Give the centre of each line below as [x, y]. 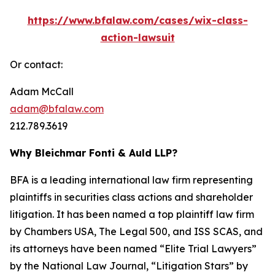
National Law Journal [94, 266]
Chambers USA [59, 231]
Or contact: [36, 64]
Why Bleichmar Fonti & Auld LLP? [94, 153]
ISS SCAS [216, 231]
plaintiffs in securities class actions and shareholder [131, 197]
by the [26, 266]
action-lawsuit [137, 37]
